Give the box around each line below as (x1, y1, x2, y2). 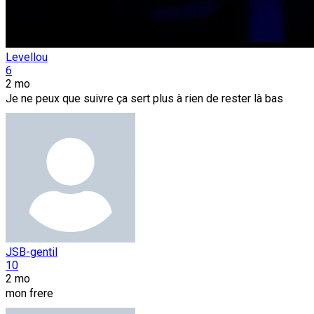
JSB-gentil (6, 245, 57, 259)
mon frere (6, 286, 53, 300)
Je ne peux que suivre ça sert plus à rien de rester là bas (6, 91, 286, 105)
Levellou (6, 50, 48, 64)
